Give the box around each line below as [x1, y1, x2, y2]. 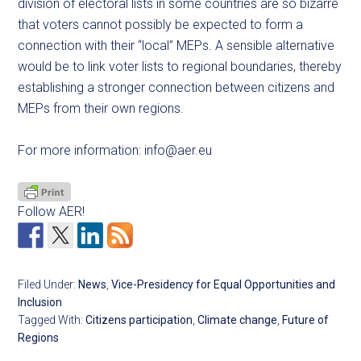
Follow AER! [18, 204, 85, 220]
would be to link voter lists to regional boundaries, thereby [18, 59, 342, 74]
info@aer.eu [144, 143, 213, 158]
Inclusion [18, 296, 63, 309]
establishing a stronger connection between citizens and [18, 80, 335, 95]
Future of [282, 313, 330, 327]
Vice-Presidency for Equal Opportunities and [111, 278, 336, 292]
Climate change [197, 313, 278, 327]
